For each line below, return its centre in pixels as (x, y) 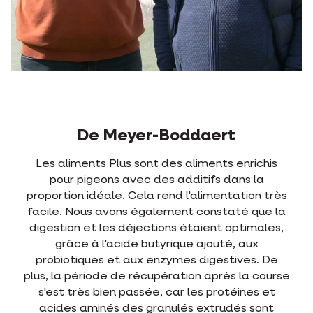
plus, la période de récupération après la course (156, 277)
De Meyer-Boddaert (156, 136)
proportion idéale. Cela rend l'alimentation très (156, 197)
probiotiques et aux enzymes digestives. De (156, 261)
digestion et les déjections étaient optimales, (156, 229)
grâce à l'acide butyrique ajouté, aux (156, 245)
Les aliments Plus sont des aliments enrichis (156, 165)
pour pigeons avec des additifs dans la (156, 181)
